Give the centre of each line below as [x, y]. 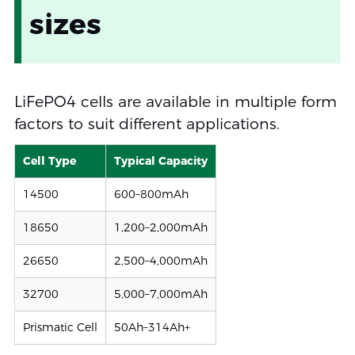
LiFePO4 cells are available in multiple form [175, 101]
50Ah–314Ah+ [152, 328]
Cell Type [49, 161]
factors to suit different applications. [147, 124]
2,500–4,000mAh [160, 261]
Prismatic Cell [60, 328]
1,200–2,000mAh [160, 228]
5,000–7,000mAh [160, 294]
